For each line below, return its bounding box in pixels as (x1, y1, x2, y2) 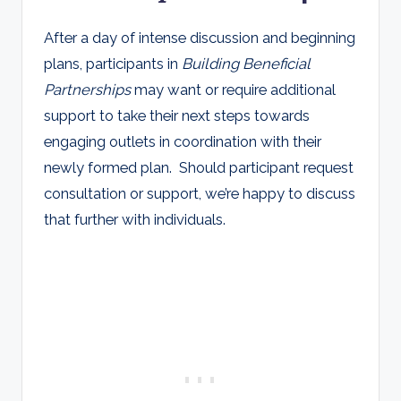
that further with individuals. (44, 209, 226, 228)
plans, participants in (44, 54, 182, 73)
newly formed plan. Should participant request (44, 158, 354, 176)
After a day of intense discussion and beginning (44, 28, 355, 47)
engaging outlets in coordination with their (44, 132, 321, 150)
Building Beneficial (182, 54, 311, 73)
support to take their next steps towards (44, 106, 310, 124)
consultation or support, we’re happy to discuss (44, 183, 355, 202)
